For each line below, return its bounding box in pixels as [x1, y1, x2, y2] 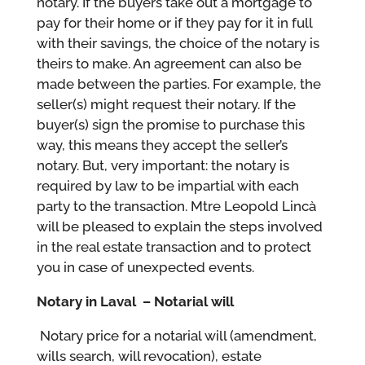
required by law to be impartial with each [36, 177, 299, 194]
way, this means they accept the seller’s [36, 136, 288, 153]
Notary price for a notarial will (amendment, [39, 327, 317, 344]
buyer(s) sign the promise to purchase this [36, 116, 305, 133]
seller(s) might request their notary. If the [36, 95, 296, 112]
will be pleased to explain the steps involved [36, 218, 323, 235]
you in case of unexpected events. [36, 258, 254, 275]
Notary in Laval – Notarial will [36, 292, 234, 310]
